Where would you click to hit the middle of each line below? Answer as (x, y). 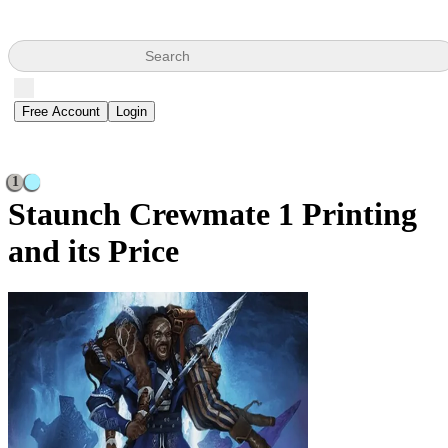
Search (167, 56)
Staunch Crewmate (143, 214)
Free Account (61, 111)
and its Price (93, 251)
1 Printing (347, 214)
